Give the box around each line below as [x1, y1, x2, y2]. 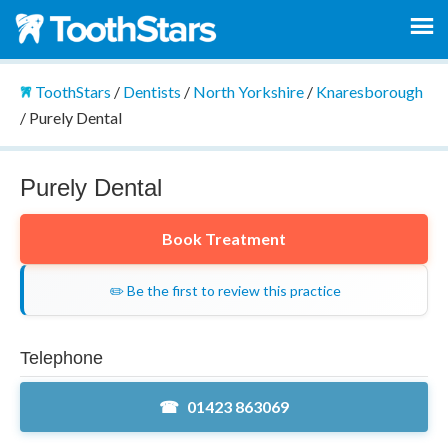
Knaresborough [315, 82, 423, 101]
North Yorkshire [192, 82, 304, 101]
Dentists [122, 82, 181, 101]
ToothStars [34, 82, 111, 101]
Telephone [19, 347, 103, 368]
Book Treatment [162, 228, 286, 248]
